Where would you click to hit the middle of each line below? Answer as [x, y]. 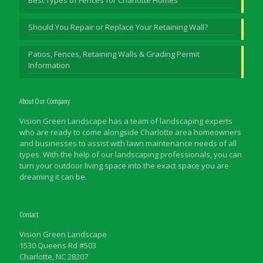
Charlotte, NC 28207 [54, 256]
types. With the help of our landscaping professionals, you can [131, 154]
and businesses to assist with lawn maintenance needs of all [128, 143]
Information [49, 65]
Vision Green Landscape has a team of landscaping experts [126, 121]
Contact [29, 214]
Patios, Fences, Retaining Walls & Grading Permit [114, 54]
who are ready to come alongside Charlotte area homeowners [130, 132]
